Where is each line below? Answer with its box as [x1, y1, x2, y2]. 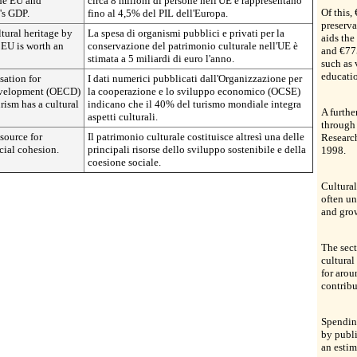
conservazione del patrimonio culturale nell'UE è [88, 40, 298, 52]
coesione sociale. [88, 156, 161, 168]
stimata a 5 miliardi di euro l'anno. [88, 53, 234, 65]
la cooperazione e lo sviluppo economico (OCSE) [88, 85, 300, 97]
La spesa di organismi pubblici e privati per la [88, 27, 284, 39]
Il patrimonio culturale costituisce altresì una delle [88, 131, 304, 143]
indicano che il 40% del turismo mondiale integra [88, 98, 301, 110]
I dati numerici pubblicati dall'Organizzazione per [88, 73, 302, 84]
